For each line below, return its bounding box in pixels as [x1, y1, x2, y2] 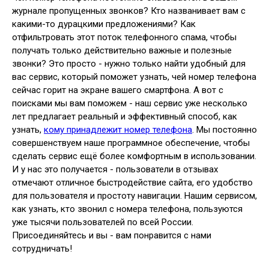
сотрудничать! [12, 243, 72, 254]
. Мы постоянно [192, 124, 257, 135]
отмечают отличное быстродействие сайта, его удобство [12, 177, 253, 188]
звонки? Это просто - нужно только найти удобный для [12, 58, 246, 69]
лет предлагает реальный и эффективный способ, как [12, 110, 237, 122]
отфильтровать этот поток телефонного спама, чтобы [12, 31, 237, 43]
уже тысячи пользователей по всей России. [12, 216, 193, 228]
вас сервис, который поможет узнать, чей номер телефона [12, 71, 256, 82]
